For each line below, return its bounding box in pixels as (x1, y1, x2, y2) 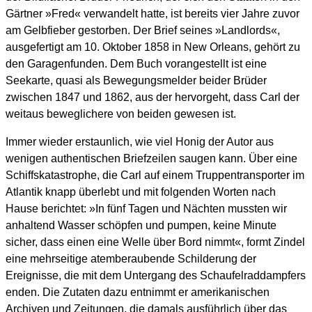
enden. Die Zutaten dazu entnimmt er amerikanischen (6, 286, 270, 298)
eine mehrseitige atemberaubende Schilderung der (6, 252, 256, 265)
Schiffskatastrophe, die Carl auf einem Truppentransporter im (6, 169, 304, 181)
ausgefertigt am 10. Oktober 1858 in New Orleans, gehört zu (6, 40, 300, 53)
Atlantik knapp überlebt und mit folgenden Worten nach (6, 185, 276, 198)
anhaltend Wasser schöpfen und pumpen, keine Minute (6, 219, 276, 231)
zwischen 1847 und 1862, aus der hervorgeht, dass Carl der (6, 91, 299, 103)
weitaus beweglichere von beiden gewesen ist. (6, 107, 236, 120)
